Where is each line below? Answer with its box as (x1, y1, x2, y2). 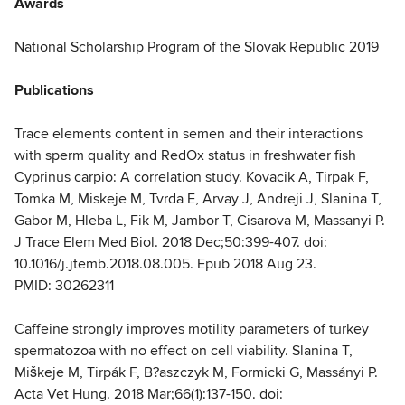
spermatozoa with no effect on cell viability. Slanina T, (14, 342, 353, 361)
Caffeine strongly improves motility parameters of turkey (14, 320, 369, 339)
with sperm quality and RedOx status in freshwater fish (14, 146, 356, 165)
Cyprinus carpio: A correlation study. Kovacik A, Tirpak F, (14, 168, 369, 187)
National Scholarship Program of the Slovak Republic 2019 (14, 38, 379, 57)
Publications (14, 81, 94, 100)
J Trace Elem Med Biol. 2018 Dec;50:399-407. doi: (14, 233, 327, 252)
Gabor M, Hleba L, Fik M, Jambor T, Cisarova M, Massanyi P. (14, 212, 385, 231)
